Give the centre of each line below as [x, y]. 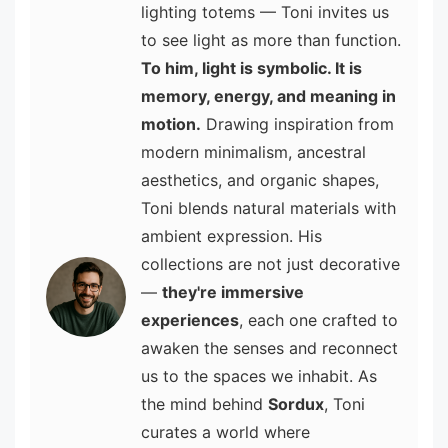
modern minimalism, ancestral [253, 152]
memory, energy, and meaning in [268, 96]
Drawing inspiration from [297, 124]
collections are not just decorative [270, 264]
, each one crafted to [318, 320]
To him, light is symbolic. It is [251, 68]
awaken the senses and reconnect [269, 348]
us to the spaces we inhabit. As [259, 376]
